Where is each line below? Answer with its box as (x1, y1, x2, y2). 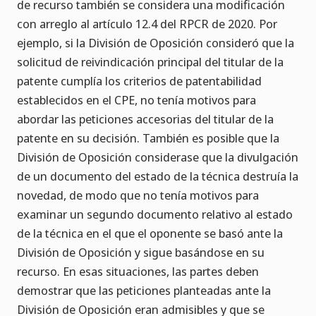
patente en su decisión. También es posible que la (17, 130, 279, 147)
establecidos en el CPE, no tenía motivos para (17, 92, 256, 109)
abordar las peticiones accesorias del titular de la (17, 111, 274, 128)
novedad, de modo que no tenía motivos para (17, 187, 259, 204)
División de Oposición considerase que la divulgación (17, 149, 298, 166)
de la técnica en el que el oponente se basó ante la (17, 225, 283, 242)
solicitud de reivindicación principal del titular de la (17, 54, 284, 71)
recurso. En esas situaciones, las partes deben (17, 263, 259, 280)
